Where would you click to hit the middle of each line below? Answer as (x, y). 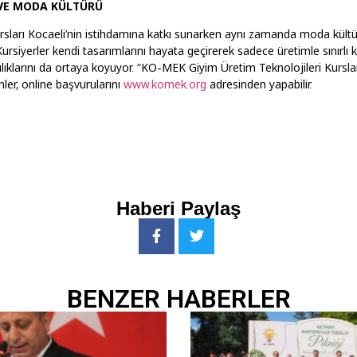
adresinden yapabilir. (259, 84)
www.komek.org (165, 84)
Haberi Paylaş (178, 209)
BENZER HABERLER (178, 299)
